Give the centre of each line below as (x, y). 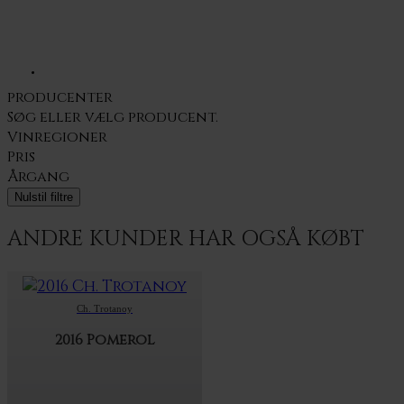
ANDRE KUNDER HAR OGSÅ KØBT (186, 239)
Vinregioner (57, 138)
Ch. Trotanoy (105, 309)
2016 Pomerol (105, 340)
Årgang (38, 177)
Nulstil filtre (44, 197)
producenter (60, 98)
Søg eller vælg (68, 118)
